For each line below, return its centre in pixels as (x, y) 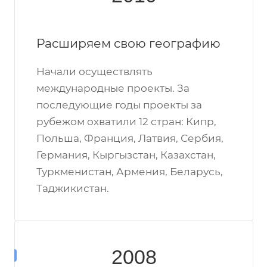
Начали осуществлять (94, 72)
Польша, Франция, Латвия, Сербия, (130, 138)
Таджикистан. (73, 188)
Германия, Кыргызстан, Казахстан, (126, 155)
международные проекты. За (113, 88)
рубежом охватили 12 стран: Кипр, (126, 122)
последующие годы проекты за (119, 105)
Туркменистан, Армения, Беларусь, (130, 172)
